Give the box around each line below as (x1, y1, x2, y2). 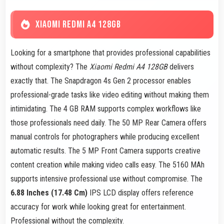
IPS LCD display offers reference (87, 187, 193, 197)
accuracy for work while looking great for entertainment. (10, 201, 186, 211)
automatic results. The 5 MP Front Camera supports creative (10, 145, 200, 155)
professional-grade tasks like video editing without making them (10, 89, 209, 99)
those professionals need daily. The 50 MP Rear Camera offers (10, 117, 206, 127)
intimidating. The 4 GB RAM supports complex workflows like (10, 103, 201, 113)
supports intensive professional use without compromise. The (10, 173, 202, 183)
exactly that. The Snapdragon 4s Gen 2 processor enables (10, 75, 191, 85)
